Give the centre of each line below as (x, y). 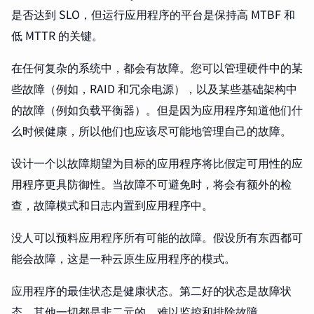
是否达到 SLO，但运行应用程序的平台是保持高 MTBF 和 (153, 14)
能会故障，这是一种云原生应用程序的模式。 (123, 258)
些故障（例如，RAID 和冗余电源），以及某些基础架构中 (154, 89)
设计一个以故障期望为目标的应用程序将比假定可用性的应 (157, 163)
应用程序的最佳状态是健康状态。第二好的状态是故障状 (151, 291)
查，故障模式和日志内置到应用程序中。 (112, 205)
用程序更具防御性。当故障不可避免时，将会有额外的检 (151, 184)
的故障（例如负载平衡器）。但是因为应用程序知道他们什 (157, 110)
